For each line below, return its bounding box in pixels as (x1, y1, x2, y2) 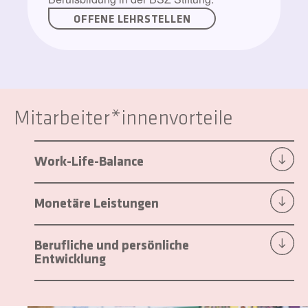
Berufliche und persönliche (34, 235, 189, 254)
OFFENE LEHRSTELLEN (74, 11, 191, 26)
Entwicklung (34, 249, 106, 267)
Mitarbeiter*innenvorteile (14, 105, 233, 130)
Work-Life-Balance (34, 151, 144, 170)
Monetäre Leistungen (34, 193, 159, 212)
